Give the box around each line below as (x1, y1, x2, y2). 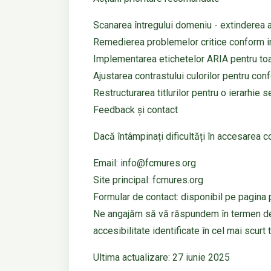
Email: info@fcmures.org (93, 157, 196, 169)
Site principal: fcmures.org (93, 174, 203, 186)
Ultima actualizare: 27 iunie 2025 (93, 252, 230, 264)
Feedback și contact (93, 104, 178, 116)
